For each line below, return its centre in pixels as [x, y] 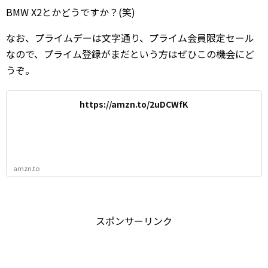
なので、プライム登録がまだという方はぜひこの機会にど [130, 54]
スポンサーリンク [134, 221]
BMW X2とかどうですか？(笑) [71, 12]
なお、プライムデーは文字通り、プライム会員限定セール [130, 38]
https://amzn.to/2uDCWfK [134, 104]
